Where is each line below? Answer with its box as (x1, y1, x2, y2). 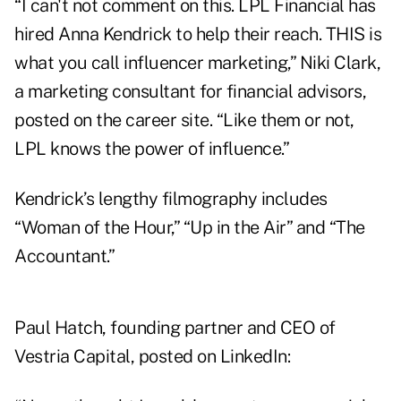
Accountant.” (14, 245, 115, 268)
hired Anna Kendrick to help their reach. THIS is (14, 23, 381, 46)
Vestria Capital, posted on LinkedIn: (14, 346, 290, 368)
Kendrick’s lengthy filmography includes (14, 188, 328, 210)
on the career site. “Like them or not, (69, 109, 354, 132)
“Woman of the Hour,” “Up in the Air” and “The (14, 217, 365, 239)
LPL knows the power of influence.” (14, 138, 289, 160)
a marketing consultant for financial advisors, (14, 81, 366, 103)
